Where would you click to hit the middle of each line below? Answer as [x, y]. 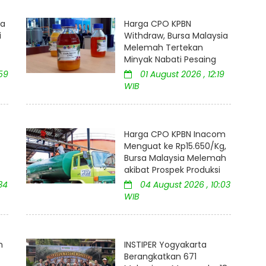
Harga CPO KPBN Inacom [175, 134]
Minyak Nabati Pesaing [170, 60]
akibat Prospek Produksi [172, 170]
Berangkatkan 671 [160, 257]
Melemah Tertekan [164, 48]
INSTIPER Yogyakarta [165, 245]
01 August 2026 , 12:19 [181, 75]
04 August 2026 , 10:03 [184, 185]
